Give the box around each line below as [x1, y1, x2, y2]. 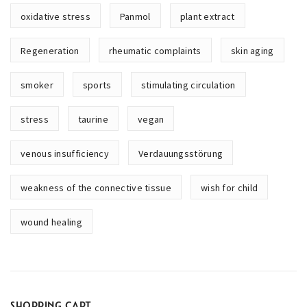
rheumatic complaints [108, 45, 201, 57]
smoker [21, 79, 53, 91]
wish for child [200, 182, 258, 194]
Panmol [119, 10, 151, 23]
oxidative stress [21, 10, 90, 23]
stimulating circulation [140, 79, 236, 91]
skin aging [230, 45, 274, 57]
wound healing [21, 216, 82, 228]
